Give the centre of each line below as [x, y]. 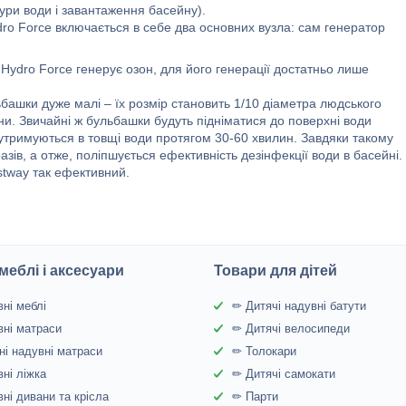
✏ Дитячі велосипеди [291, 329]
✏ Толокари [265, 351]
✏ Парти [256, 396]
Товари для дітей [276, 271]
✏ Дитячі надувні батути [300, 306]
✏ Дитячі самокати [284, 374]
